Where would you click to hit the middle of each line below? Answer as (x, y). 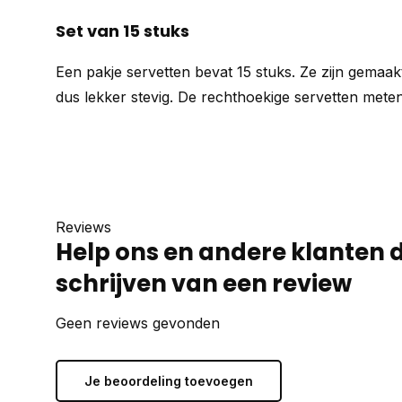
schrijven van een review (204, 284)
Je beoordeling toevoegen (169, 381)
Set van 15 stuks (122, 31)
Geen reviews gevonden (138, 323)
